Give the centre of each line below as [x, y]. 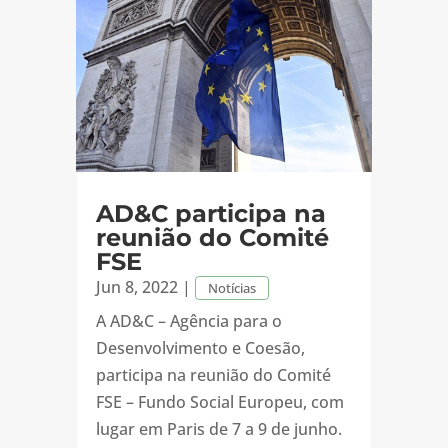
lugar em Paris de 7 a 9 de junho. [218, 429]
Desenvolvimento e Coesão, [200, 348]
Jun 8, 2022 [136, 287]
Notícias [231, 288]
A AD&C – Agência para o [188, 321]
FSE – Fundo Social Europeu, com [219, 402]
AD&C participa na [210, 214]
